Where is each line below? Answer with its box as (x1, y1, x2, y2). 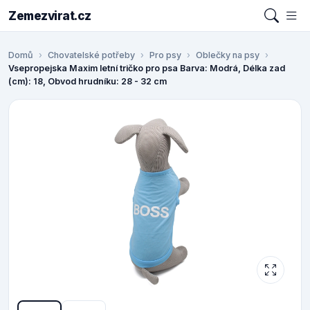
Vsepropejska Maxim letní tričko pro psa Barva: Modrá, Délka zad (8, 63, 285, 74)
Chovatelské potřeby (48, 50, 135, 61)
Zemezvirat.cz (8, 8, 91, 23)
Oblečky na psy (196, 50, 259, 61)
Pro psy (149, 50, 181, 61)
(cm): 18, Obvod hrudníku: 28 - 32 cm (8, 76, 167, 87)
